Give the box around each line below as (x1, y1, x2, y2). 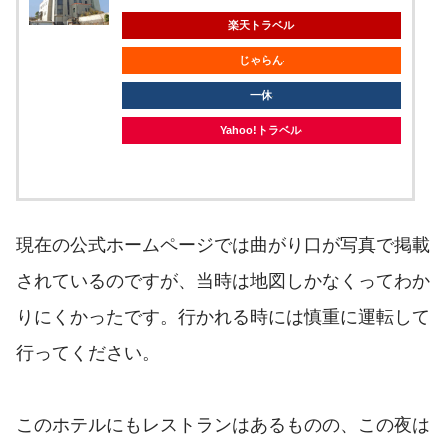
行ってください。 (16, 343, 160, 364)
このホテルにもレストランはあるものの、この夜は (16, 415, 430, 436)
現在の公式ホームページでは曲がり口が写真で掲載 (16, 235, 430, 256)
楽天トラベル (228, 19, 295, 32)
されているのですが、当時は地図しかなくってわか (16, 271, 430, 292)
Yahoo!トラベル (220, 124, 302, 137)
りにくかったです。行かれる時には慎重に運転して (16, 307, 430, 328)
